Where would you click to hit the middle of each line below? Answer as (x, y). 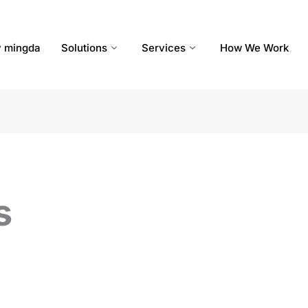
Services (164, 48)
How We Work (254, 48)
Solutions (84, 48)
